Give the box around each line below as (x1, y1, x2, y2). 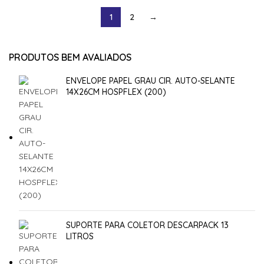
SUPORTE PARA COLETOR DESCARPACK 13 (66, 219, 229, 230)
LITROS (66, 230, 94, 242)
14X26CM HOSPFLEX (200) (66, 86, 166, 97)
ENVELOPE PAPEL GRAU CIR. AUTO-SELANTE (66, 75, 235, 86)
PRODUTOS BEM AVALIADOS (9, 51, 131, 63)
